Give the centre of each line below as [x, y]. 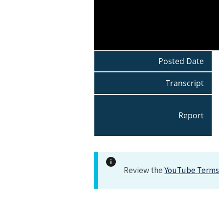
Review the [144, 170]
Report [191, 116]
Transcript [185, 83]
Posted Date [181, 61]
